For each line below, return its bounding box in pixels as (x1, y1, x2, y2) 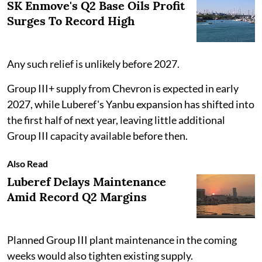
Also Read (7, 158, 48, 170)
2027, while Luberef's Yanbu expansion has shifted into (7, 98, 254, 111)
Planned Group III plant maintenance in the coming (7, 233, 237, 247)
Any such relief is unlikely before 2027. (7, 57, 180, 71)
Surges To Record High (7, 13, 135, 29)
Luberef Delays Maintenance (7, 174, 166, 189)
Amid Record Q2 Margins (7, 189, 147, 205)
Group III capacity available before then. (7, 129, 188, 143)
